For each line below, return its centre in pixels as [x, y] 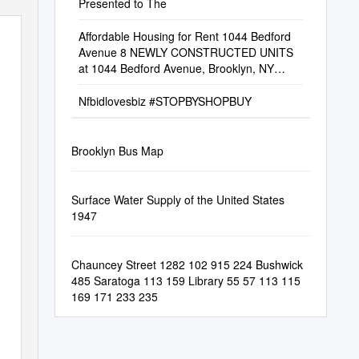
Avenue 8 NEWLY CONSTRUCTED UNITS [186, 52]
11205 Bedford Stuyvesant [145, 84]
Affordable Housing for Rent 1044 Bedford [184, 36]
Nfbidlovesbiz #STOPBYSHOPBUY [165, 101]
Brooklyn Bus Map [117, 151]
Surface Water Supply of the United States [177, 200]
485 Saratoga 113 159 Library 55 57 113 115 [186, 280]
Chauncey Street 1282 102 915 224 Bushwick [187, 264]
